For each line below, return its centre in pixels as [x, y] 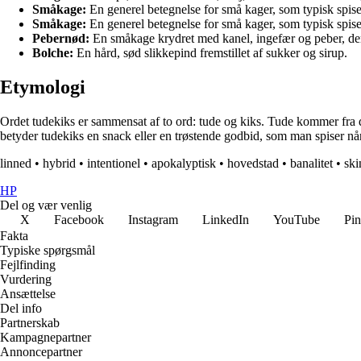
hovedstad [253, 164]
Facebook [79, 220]
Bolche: [53, 53]
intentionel [114, 164]
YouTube [297, 220]
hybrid [59, 164]
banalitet [311, 164]
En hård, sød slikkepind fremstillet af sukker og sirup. [210, 53]
